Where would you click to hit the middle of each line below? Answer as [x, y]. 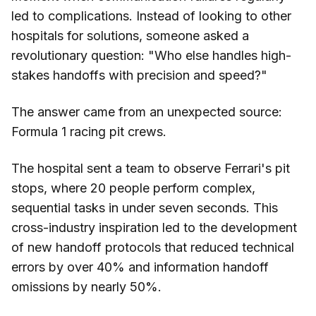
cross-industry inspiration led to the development [154, 228]
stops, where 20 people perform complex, [133, 188]
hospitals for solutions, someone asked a [130, 36]
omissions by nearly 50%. [86, 287]
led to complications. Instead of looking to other [151, 16]
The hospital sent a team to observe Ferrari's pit [151, 169]
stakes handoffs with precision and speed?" [139, 75]
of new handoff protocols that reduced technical [153, 248]
